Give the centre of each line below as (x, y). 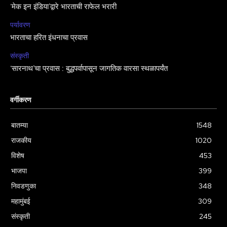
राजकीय (21, 141)
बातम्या (20, 125)
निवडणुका (24, 186)
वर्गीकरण (21, 101)
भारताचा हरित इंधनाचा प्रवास (49, 38)
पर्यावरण (20, 25)
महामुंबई (21, 201)
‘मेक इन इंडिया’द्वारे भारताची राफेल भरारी (63, 7)
